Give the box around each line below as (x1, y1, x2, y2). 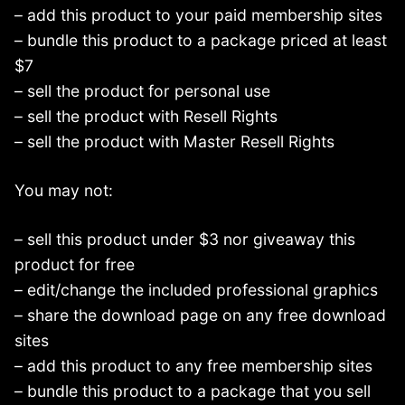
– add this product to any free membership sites (14, 356, 372, 376)
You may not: (14, 181, 113, 201)
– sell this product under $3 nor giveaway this (14, 230, 355, 250)
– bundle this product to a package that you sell (14, 381, 371, 401)
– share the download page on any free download (14, 306, 386, 325)
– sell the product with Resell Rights (14, 107, 278, 127)
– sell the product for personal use (14, 81, 270, 101)
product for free (14, 255, 135, 275)
